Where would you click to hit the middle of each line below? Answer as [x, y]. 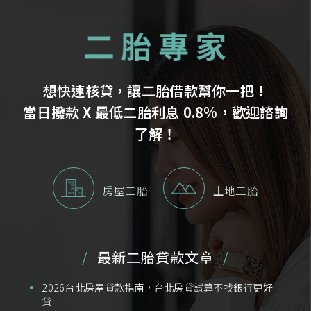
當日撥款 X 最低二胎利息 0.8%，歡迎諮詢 [155, 112]
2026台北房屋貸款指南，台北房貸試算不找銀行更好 [157, 287]
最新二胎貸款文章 [155, 257]
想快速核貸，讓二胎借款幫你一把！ [155, 91]
